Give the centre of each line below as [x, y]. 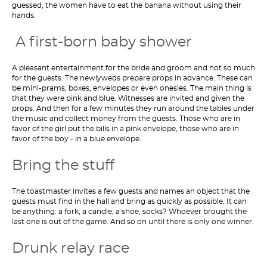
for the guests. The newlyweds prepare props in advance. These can [132, 78]
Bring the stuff [63, 165]
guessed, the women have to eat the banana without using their [127, 5]
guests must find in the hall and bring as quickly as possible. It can [129, 201]
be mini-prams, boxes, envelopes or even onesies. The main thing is [132, 88]
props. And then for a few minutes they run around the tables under [133, 108]
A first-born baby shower [102, 42]
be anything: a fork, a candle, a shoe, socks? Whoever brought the [129, 212]
